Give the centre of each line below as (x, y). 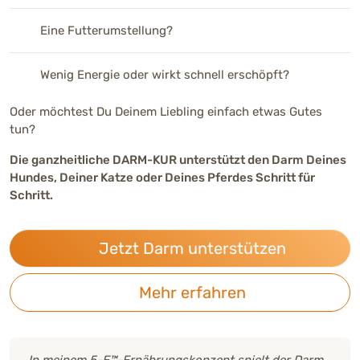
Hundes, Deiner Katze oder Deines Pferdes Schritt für (162, 177)
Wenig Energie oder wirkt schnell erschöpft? (164, 74)
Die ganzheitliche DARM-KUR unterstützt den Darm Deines (178, 160)
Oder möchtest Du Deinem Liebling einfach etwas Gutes (166, 111)
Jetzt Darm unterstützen (190, 248)
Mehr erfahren (190, 292)
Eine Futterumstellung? (106, 30)
